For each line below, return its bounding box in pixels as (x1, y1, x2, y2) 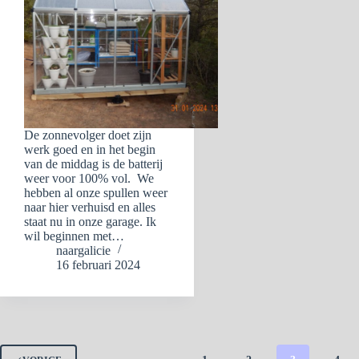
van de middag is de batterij (24, 157, 163, 171)
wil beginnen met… (24, 229, 124, 243)
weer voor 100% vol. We (24, 171, 154, 185)
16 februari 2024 (56, 258, 140, 272)
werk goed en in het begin (24, 143, 155, 156)
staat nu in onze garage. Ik (24, 215, 156, 228)
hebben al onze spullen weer (24, 186, 167, 200)
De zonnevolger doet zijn (24, 128, 151, 142)
